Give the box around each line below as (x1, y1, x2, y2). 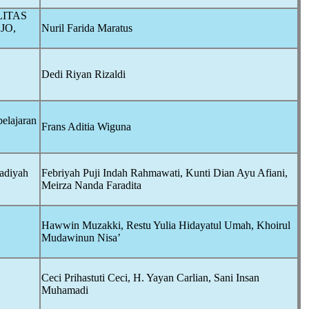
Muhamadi (41, 284, 88, 296)
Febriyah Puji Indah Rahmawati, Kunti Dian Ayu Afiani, (41, 167, 288, 179)
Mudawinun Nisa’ (41, 232, 121, 243)
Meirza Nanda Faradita (41, 179, 141, 191)
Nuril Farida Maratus (41, 22, 132, 34)
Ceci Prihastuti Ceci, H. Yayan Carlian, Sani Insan (41, 272, 259, 283)
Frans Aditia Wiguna (41, 121, 131, 132)
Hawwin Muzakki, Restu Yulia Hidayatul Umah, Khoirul (41, 219, 290, 231)
